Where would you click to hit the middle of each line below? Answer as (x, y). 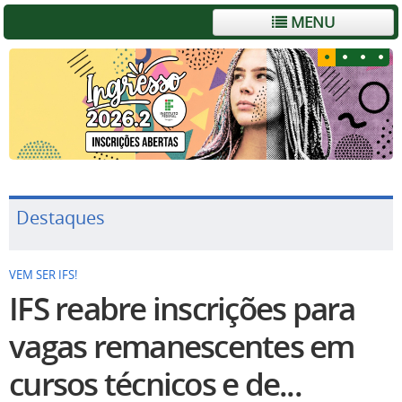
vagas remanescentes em (182, 347)
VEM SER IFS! (43, 275)
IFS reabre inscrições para (182, 309)
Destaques (61, 218)
